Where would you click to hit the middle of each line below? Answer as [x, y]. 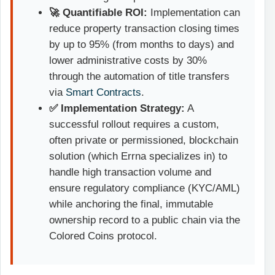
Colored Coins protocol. [103, 236]
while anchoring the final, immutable [131, 204]
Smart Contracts [104, 93]
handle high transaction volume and [130, 172]
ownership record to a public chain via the [145, 220]
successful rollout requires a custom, [134, 125]
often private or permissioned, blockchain [144, 141]
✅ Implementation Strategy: [117, 109]
